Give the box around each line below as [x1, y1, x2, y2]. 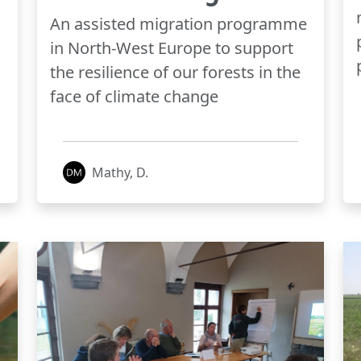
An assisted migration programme [50, 12, 307, 35]
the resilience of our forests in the [50, 60, 301, 83]
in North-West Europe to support [50, 36, 293, 59]
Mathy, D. [92, 163, 148, 181]
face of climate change [50, 85, 218, 107]
